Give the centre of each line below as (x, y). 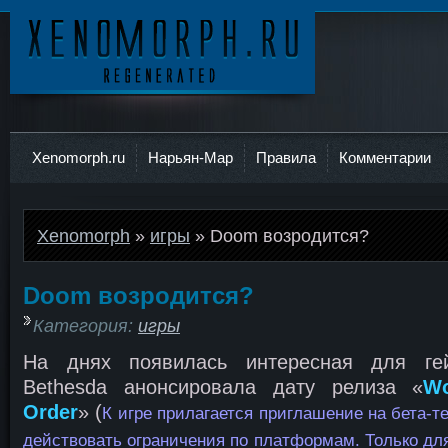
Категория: (85, 325)
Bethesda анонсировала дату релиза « (223, 386)
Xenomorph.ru (78, 157)
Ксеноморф (57, 103)
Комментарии (385, 157)
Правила (286, 157)
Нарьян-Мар (190, 157)
